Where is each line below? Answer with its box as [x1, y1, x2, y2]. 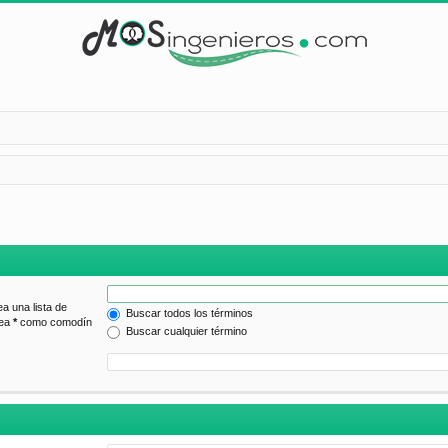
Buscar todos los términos [123, 307, 253, 320]
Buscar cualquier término [123, 325, 247, 338]
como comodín [17, 316, 92, 329]
